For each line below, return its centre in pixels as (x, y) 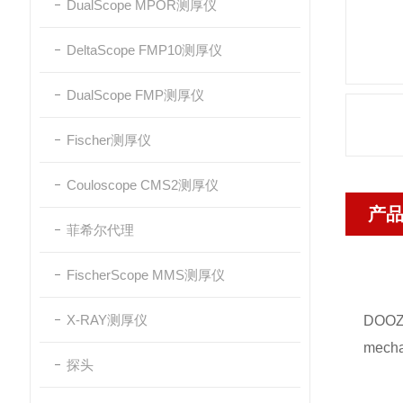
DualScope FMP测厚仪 (135, 95)
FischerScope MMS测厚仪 (146, 275)
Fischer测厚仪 (109, 140)
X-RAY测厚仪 (107, 320)
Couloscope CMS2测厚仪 (143, 185)
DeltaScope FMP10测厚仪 (144, 50)
